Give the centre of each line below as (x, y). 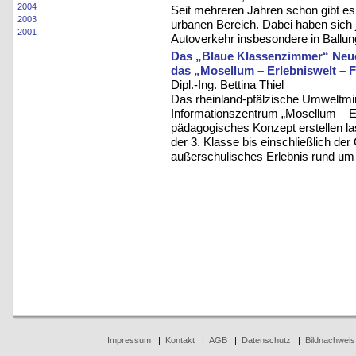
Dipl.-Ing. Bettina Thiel (227, 85)
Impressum (129, 340)
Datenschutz (266, 340)
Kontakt (180, 340)
